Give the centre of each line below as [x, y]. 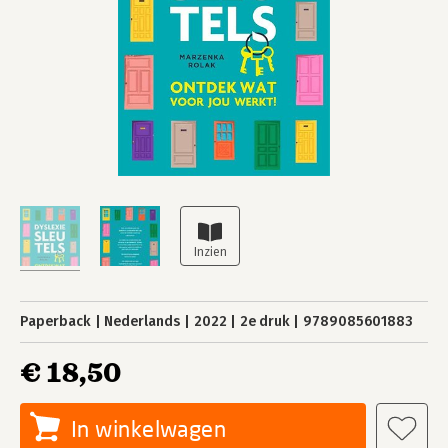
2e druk [264, 321]
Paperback [55, 321]
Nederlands [142, 321]
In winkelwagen [149, 428]
